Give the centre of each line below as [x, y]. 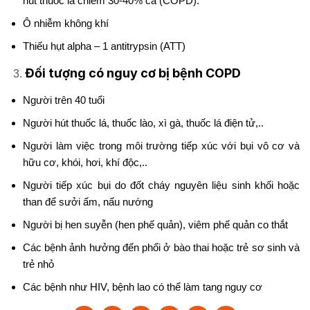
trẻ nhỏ [38, 264]
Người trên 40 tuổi [64, 100]
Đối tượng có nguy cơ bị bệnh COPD [133, 73]
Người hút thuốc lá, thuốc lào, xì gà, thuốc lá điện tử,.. [143, 122]
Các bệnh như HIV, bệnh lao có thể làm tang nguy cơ [143, 286]
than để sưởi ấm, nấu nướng [88, 201]
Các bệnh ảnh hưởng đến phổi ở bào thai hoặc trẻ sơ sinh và [161, 247]
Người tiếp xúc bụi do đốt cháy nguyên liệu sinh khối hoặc [161, 185]
